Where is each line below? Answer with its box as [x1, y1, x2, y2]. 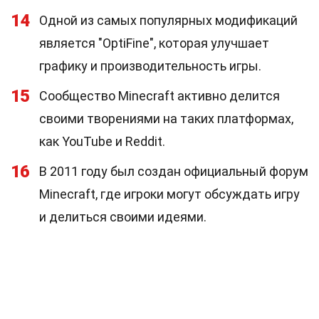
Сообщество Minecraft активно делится [39, 88, 280, 103]
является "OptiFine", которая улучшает [39, 36, 269, 51]
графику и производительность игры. [39, 58, 261, 73]
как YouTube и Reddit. [39, 134, 165, 149]
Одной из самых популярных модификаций [39, 13, 298, 28]
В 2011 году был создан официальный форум [39, 164, 308, 179]
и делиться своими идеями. [39, 209, 206, 224]
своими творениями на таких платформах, [39, 111, 293, 126]
